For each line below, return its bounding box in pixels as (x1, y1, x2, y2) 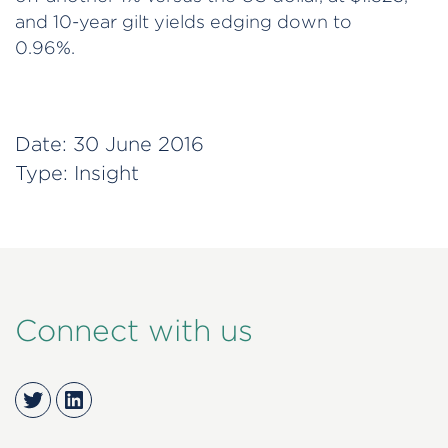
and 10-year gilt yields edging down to (15, 12, 352, 32)
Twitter (20, 385, 105, 412)
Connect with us (15, 314, 253, 347)
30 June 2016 (73, 132, 204, 154)
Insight (74, 161, 139, 183)
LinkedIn (61, 385, 161, 412)
